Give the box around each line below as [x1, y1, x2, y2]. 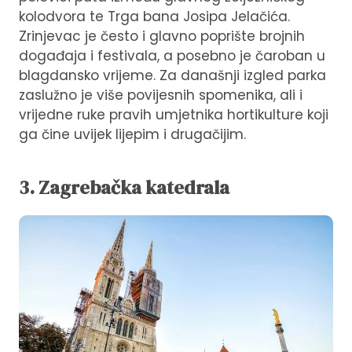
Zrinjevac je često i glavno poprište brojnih [19, 27, 305, 46]
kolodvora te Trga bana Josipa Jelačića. [19, 7, 290, 27]
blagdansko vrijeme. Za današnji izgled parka [19, 66, 326, 86]
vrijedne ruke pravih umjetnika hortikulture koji [19, 105, 328, 125]
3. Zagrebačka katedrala [19, 174, 229, 201]
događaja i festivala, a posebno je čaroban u [19, 46, 325, 66]
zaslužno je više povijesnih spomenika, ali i [19, 86, 302, 105]
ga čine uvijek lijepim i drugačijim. [19, 125, 246, 145]
